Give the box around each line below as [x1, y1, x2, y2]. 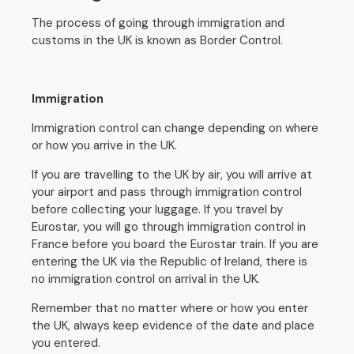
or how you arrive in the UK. [32, 137, 180, 153]
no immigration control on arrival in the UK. [32, 271, 263, 287]
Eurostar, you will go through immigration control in [32, 219, 306, 235]
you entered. [32, 335, 100, 351]
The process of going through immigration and [32, 15, 284, 31]
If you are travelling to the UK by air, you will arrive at [32, 167, 312, 183]
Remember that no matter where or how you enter [32, 300, 308, 316]
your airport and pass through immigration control [32, 184, 302, 200]
